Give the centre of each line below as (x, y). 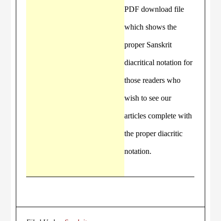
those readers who (153, 80)
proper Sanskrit (148, 45)
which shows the (151, 27)
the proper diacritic (154, 133)
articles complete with (158, 116)
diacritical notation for (159, 62)
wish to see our (148, 98)
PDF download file (154, 9)
